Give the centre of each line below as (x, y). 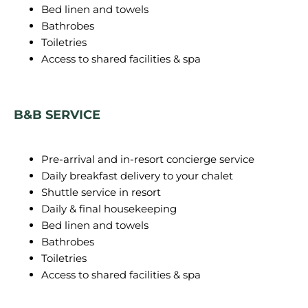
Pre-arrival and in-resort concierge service (148, 159)
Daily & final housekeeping (109, 209)
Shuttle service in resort (101, 192)
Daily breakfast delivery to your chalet (137, 176)
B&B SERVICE (57, 115)
